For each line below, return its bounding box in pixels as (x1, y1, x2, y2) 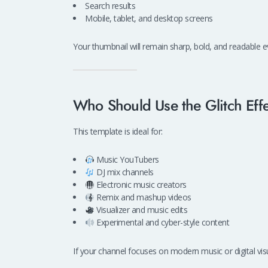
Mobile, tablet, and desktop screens (85, 12, 213, 24)
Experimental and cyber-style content (94, 217, 230, 229)
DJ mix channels (94, 166, 154, 178)
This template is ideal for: (73, 125, 163, 137)
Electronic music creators (94, 179, 187, 191)
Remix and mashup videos (94, 191, 191, 203)
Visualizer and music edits (94, 204, 188, 216)
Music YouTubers (94, 154, 159, 166)
